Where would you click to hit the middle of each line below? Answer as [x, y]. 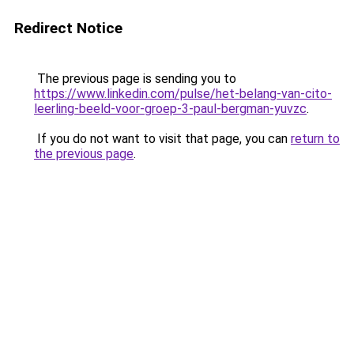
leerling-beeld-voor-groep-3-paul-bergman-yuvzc [170, 109]
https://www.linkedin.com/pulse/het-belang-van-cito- [183, 94]
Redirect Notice [68, 28]
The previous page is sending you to [135, 79]
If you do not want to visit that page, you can [162, 139]
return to [315, 139]
